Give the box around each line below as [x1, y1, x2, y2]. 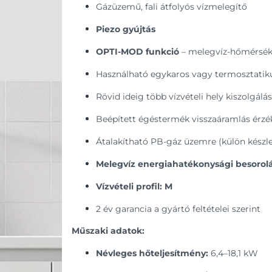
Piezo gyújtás [96, 24, 155, 35]
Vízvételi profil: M [96, 181, 172, 192]
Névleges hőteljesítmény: [96, 248, 208, 259]
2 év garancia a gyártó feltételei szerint [96, 203, 260, 215]
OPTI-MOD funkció [96, 46, 179, 58]
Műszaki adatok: [72, 225, 144, 237]
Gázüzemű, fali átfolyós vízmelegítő [96, 1, 247, 13]
